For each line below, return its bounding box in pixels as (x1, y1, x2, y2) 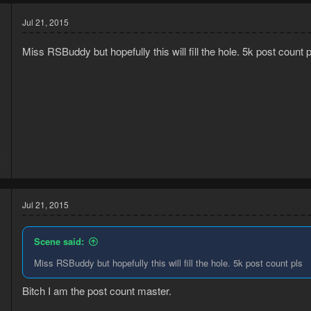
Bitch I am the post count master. (22, 283, 171, 299)
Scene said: (34, 234, 84, 248)
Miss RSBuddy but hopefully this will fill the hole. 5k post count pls (34, 255, 303, 269)
